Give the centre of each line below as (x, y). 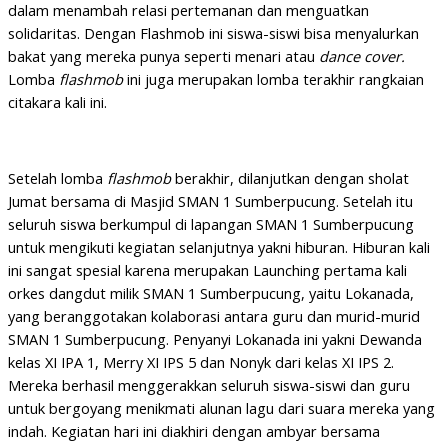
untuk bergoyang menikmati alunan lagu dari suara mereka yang (221, 407)
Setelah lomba (57, 177)
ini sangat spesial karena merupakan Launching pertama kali (207, 269)
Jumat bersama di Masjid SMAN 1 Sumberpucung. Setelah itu (210, 200)
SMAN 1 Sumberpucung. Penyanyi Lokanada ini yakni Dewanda (215, 338)
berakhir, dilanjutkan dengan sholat (292, 177)
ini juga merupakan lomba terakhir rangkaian (275, 79)
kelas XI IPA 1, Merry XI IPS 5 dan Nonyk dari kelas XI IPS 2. (201, 361)
